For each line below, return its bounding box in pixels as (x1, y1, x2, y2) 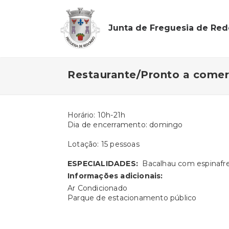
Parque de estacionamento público (67, 193, 197, 202)
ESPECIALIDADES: (67, 159, 141, 168)
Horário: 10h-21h (67, 110, 126, 120)
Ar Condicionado (67, 184, 127, 193)
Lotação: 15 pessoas (67, 140, 140, 149)
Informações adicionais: (67, 171, 163, 180)
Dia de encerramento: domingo (67, 120, 183, 129)
